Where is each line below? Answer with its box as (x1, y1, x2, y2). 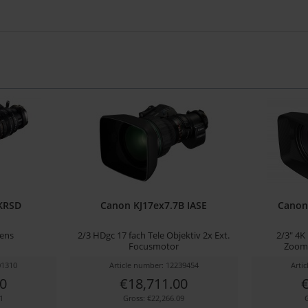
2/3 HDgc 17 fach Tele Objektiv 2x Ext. (78, 228, 230, 241)
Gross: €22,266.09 (123, 292, 185, 303)
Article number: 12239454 (109, 259, 199, 270)
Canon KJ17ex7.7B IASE (100, 198, 208, 212)
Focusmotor (129, 239, 179, 252)
